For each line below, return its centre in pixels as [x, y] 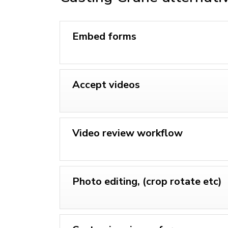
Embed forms [104, 36]
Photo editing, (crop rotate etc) [147, 181]
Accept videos [106, 84]
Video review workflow [127, 133]
